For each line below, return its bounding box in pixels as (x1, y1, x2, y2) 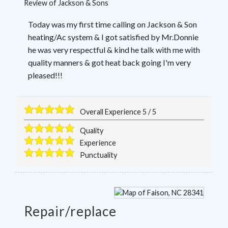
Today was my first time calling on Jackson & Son (27, 19, 197, 29)
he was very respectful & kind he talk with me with (27, 44, 200, 54)
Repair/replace (23, 203, 117, 219)
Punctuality (80, 151, 118, 160)
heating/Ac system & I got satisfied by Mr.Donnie (27, 32, 198, 42)
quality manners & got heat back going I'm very (27, 57, 191, 67)
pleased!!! (27, 70, 63, 80)
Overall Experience (80, 107, 143, 117)
